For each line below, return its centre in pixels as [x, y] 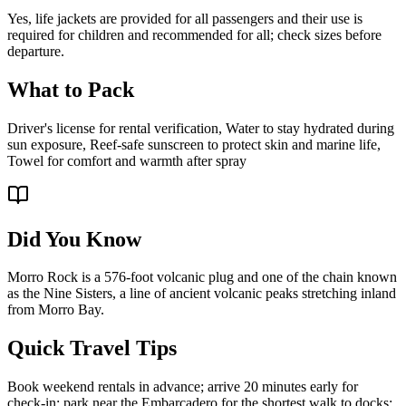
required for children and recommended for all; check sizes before [194, 34]
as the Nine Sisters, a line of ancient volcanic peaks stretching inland [202, 294]
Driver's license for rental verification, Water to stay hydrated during [201, 128]
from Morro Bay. [56, 310]
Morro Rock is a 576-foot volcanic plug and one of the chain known [202, 277]
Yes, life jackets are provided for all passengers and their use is [185, 18]
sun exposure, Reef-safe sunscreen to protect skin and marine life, [194, 144]
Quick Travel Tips [92, 348]
